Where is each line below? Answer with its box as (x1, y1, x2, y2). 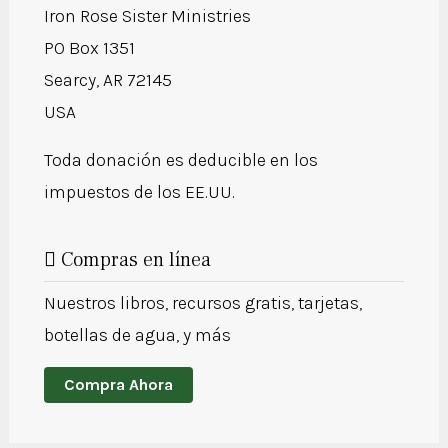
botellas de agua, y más (43, 323, 231, 346)
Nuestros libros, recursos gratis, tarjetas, (43, 291, 362, 314)
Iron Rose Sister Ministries (43, 4, 251, 27)
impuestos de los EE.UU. (43, 180, 239, 203)
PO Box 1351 (43, 36, 135, 59)
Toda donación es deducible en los (43, 148, 318, 171)
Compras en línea (60, 246, 211, 273)
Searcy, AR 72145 (43, 68, 172, 91)
